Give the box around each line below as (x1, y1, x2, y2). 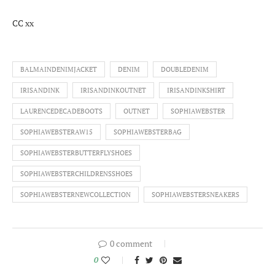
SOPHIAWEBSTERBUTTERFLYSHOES (20, 149, 132, 158)
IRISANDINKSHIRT (167, 86, 225, 95)
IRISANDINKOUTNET (80, 86, 146, 95)
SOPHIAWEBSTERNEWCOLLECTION (20, 190, 131, 199)
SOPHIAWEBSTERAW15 (20, 128, 93, 137)
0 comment (109, 238, 152, 250)
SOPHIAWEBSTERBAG (114, 128, 182, 137)
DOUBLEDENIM (161, 65, 209, 74)
